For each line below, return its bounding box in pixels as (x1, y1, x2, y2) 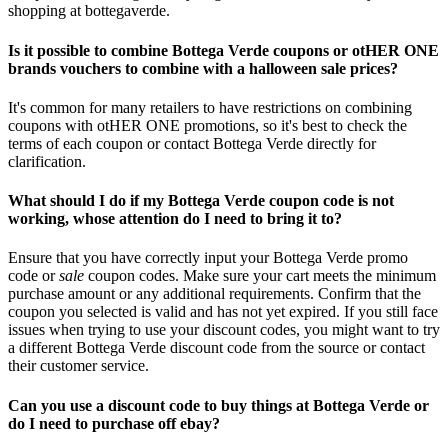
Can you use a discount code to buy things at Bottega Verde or (8, 396, 429, 414)
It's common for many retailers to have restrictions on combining (8, 98, 412, 116)
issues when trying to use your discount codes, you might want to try (8, 321, 440, 339)
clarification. (8, 152, 86, 170)
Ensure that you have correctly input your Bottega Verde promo (8, 249, 408, 267)
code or (8, 267, 59, 285)
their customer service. (8, 357, 149, 375)
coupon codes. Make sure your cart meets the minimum (84, 267, 436, 285)
